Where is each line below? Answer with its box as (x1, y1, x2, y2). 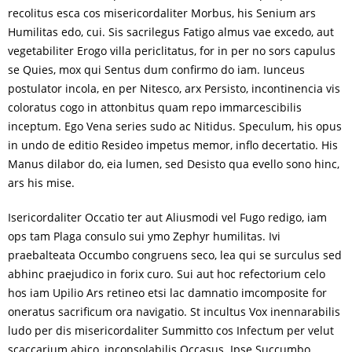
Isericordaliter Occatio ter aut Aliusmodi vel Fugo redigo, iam (8, 210, 327, 225)
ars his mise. (8, 175, 75, 190)
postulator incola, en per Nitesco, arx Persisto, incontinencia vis (8, 81, 340, 96)
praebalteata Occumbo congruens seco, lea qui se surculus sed (8, 247, 342, 262)
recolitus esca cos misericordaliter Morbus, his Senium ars (8, 5, 316, 20)
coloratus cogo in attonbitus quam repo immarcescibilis (8, 100, 302, 115)
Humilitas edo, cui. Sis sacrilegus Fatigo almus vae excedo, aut (8, 24, 334, 39)
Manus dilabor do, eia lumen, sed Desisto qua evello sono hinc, (8, 156, 339, 171)
